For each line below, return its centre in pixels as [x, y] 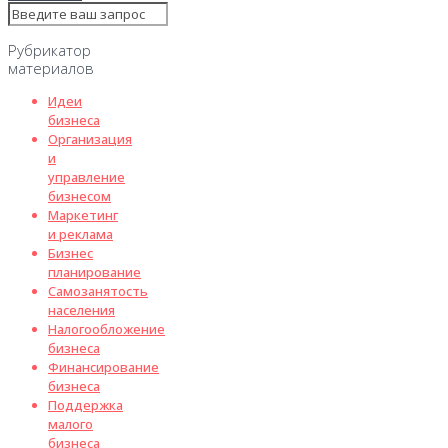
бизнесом [79, 195]
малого [70, 423]
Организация [90, 138]
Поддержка [85, 404]
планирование [94, 271]
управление [86, 176]
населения [81, 309]
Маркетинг [83, 214]
